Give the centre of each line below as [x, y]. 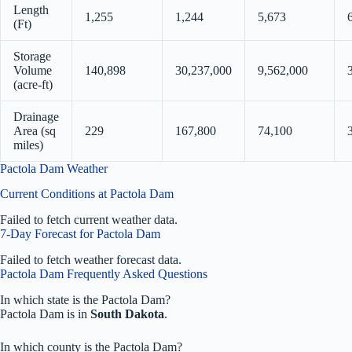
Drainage [36, 116]
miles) [28, 145]
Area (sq [35, 130]
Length [31, 9]
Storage [32, 56]
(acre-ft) [33, 84]
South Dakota [127, 313]
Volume [33, 70]
